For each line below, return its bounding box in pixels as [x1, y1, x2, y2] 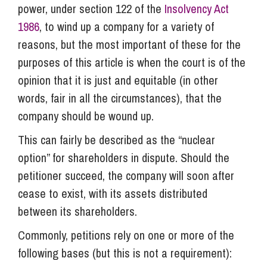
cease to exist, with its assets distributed [18, 185, 207, 201]
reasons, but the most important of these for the [18, 36, 241, 52]
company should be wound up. [18, 107, 154, 124]
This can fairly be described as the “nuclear [18, 131, 215, 148]
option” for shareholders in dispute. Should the [18, 149, 229, 166]
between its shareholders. [18, 203, 137, 219]
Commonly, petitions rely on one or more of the [18, 226, 234, 243]
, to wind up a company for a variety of [39, 18, 214, 35]
